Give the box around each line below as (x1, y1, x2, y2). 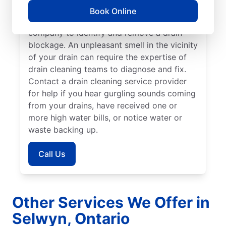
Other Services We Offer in (12, 193, 210, 212)
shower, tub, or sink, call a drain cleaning (28, 16, 184, 26)
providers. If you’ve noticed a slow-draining (28, 4, 194, 14)
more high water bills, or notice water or (28, 112, 182, 123)
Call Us (38, 149, 66, 159)
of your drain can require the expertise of (28, 52, 187, 63)
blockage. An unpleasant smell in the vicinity (28, 40, 198, 50)
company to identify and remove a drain (28, 28, 182, 38)
